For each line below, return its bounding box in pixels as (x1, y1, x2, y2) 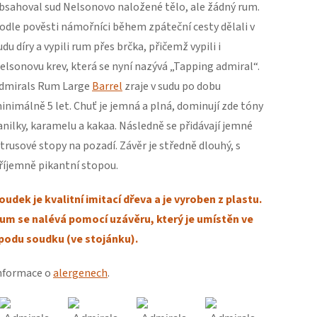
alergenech (53, 265, 108, 281)
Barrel (92, 79, 122, 94)
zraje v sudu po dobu (122, 79, 221, 94)
